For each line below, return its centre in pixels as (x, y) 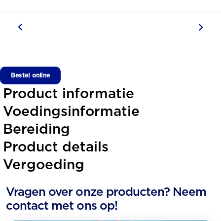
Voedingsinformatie (71, 111)
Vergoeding (44, 164)
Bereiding (37, 129)
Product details (56, 147)
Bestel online (31, 75)
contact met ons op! (62, 205)
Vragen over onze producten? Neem (106, 192)
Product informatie (69, 93)
